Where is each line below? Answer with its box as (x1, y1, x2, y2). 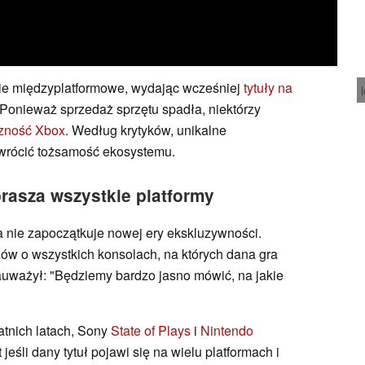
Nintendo (200, 321, 253, 341)
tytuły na (244, 78, 292, 98)
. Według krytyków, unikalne (65, 121, 226, 140)
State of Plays (111, 321, 191, 341)
